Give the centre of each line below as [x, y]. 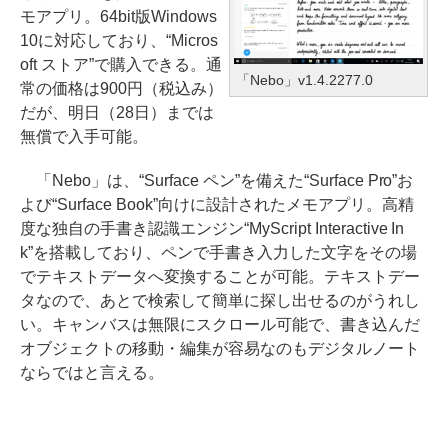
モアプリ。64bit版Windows [118, 16]
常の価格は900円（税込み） [121, 88]
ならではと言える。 [92, 372]
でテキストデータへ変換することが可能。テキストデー [220, 276]
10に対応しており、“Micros [119, 40]
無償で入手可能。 [84, 136]
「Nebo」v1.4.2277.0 [304, 80]
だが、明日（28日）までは [117, 112]
